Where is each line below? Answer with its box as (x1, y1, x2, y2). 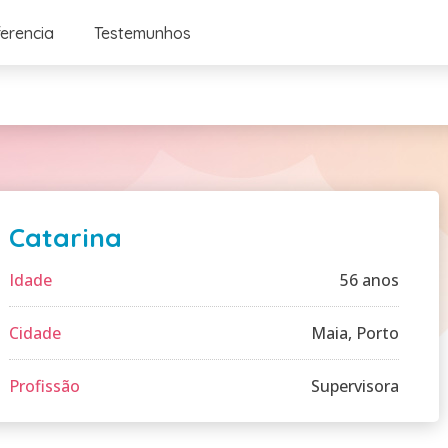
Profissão (9, 375, 80, 397)
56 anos (340, 269, 399, 291)
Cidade (9, 322, 61, 344)
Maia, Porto (311, 322, 399, 344)
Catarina (9, 221, 122, 254)
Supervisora (311, 375, 399, 397)
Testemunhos (93, 22, 191, 43)
